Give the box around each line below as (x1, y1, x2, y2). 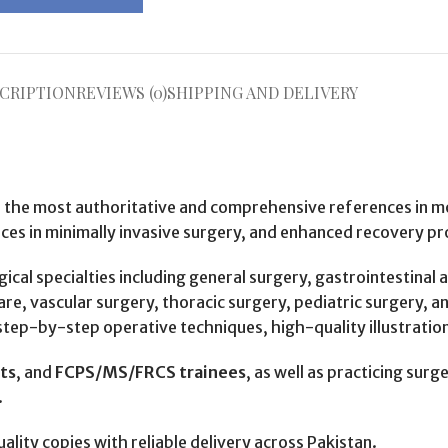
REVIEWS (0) (75, 81, 167, 103)
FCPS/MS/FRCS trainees (55, 361, 246, 382)
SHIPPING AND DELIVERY (166, 81, 358, 103)
